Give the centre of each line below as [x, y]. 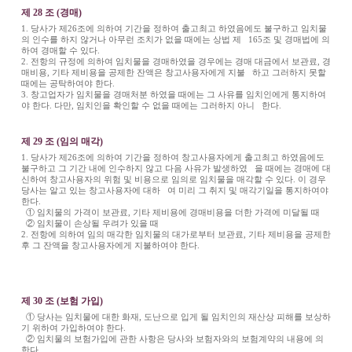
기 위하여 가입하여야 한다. [74, 327]
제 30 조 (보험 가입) [62, 301]
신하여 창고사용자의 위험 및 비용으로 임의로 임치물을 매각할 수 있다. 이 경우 [173, 179]
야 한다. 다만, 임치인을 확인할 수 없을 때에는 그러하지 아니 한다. [151, 105]
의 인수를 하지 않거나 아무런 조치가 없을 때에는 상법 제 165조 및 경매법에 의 [175, 39]
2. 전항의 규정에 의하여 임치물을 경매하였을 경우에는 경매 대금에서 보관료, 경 [176, 61]
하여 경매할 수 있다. [60, 50]
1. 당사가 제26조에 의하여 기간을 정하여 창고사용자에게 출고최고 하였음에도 [172, 157]
